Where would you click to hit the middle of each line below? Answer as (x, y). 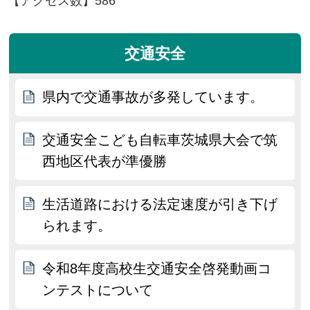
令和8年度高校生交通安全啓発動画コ (157, 268)
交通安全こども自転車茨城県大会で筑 (160, 140)
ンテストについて (98, 290)
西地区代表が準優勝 (105, 162)
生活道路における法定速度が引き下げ (160, 204)
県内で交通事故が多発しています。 (153, 97)
